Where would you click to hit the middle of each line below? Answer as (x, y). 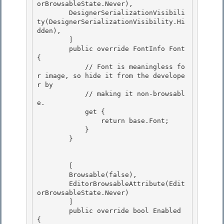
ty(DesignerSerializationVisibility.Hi (111, 22)
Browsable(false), (53, 175)
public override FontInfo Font (53, 49)
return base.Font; (69, 121)
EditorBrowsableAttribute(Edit (53, 184)
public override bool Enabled (53, 211)
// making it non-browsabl (61, 94)
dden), (49, 31)
